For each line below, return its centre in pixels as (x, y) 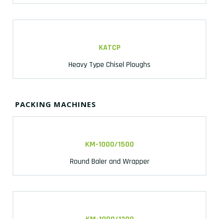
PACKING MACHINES (56, 104)
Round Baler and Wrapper (109, 161)
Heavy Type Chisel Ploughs (109, 65)
